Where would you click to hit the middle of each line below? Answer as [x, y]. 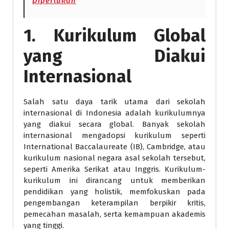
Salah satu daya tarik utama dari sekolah [114, 102]
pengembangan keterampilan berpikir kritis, [114, 203]
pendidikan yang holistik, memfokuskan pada [114, 192]
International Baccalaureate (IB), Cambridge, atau [114, 147]
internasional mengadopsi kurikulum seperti [114, 135]
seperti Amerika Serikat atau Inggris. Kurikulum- [114, 169]
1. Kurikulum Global [114, 36]
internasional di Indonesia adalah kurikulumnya [114, 113]
